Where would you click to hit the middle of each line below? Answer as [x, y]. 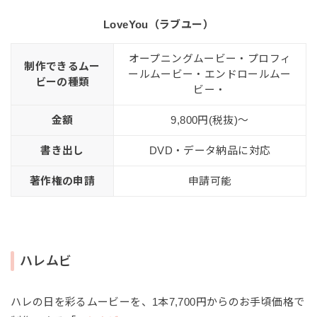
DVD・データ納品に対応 [210, 151]
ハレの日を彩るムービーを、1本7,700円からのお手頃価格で [158, 302]
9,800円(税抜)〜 [210, 121]
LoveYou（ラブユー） [158, 25]
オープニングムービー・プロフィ [210, 59]
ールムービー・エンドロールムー [210, 75]
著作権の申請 [62, 181]
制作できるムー [62, 67]
